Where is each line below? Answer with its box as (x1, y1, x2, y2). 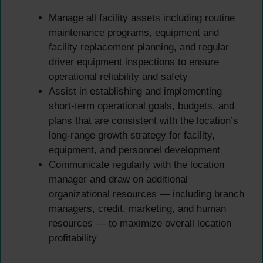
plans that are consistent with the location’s (49, 114, 238, 126)
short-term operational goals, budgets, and (49, 100, 234, 112)
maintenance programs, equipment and (49, 26, 219, 38)
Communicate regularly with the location (49, 159, 224, 170)
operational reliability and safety (49, 70, 188, 82)
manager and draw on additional (49, 173, 188, 185)
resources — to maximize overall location (49, 217, 231, 229)
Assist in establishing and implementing (49, 85, 222, 97)
